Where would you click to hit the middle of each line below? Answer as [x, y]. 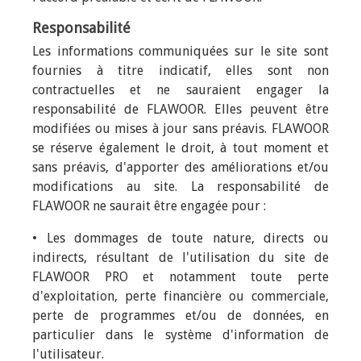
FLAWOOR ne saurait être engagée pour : [149, 206]
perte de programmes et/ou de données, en [180, 315]
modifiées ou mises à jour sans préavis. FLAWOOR [180, 129]
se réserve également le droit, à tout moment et [180, 148]
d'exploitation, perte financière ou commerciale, [180, 296]
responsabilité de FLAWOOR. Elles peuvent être [180, 109]
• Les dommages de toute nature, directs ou [180, 238]
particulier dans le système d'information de [180, 335]
